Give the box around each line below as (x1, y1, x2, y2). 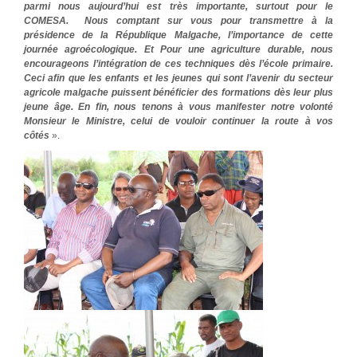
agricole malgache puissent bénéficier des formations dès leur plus (24, 87, 333, 99)
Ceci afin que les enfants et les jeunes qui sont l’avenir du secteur (24, 73, 333, 84)
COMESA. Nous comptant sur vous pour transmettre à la (24, 15, 333, 27)
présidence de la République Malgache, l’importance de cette (24, 29, 333, 41)
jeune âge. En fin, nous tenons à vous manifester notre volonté (24, 101, 333, 113)
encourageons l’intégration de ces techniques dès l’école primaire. (24, 58, 333, 70)
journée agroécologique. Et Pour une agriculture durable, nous (24, 44, 333, 56)
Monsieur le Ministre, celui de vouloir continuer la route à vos (24, 116, 333, 127)
